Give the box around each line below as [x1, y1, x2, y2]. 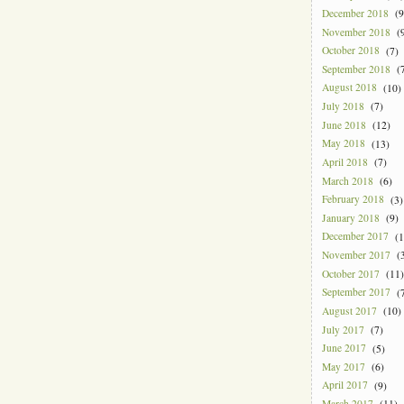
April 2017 [322, 378, 369, 392]
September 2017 [322, 285, 391, 299]
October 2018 [322, 43, 381, 58]
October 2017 [322, 267, 381, 281]
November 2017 [322, 248, 391, 262]
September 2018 [322, 62, 391, 77]
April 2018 [322, 155, 369, 170]
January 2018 [322, 211, 381, 225]
